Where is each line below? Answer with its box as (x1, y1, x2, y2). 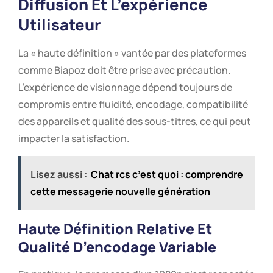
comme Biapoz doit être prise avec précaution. (18, 63, 230, 77)
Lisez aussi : (30, 167, 87, 181)
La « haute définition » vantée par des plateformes (18, 46, 246, 60)
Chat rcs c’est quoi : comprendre (91, 167, 243, 181)
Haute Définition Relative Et (18, 218, 212, 238)
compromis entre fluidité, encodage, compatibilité (18, 97, 248, 112)
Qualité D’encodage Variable (18, 236, 216, 257)
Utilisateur (18, 14, 101, 36)
